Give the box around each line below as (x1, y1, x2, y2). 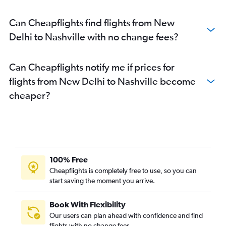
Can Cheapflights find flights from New (9, 17, 175, 29)
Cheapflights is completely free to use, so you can (49, 166, 197, 175)
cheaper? (9, 89, 50, 101)
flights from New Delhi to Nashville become (9, 75, 196, 87)
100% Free (49, 155, 88, 164)
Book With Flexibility (49, 200, 126, 209)
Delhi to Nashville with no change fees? (9, 31, 179, 43)
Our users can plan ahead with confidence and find (49, 211, 203, 220)
